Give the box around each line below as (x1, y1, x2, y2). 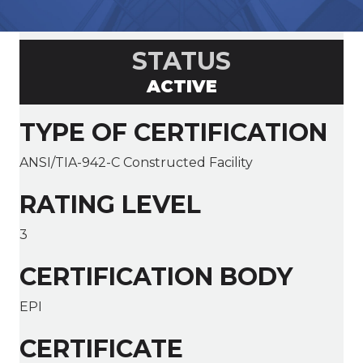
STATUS (132, 46, 231, 77)
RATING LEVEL (19, 190, 201, 220)
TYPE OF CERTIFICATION (19, 117, 327, 148)
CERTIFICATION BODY (19, 262, 293, 293)
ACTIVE (146, 76, 217, 97)
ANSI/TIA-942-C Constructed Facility (19, 155, 253, 171)
